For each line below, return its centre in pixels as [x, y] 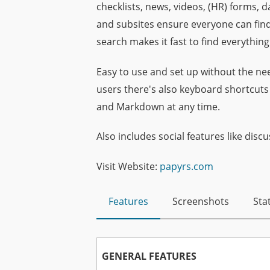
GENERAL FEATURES [149, 256]
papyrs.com [187, 167]
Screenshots [201, 202]
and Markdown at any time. [158, 106]
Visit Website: [128, 167]
